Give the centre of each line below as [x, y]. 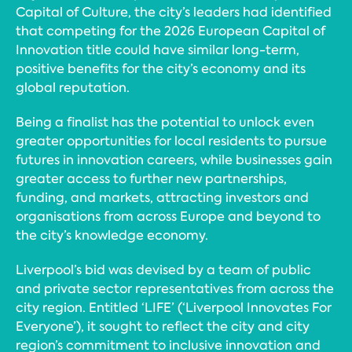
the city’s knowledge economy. [112, 235]
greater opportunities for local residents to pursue [171, 141]
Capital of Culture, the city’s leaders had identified [174, 12]
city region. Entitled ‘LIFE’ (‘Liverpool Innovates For [174, 307]
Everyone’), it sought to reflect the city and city [163, 326]
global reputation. [73, 87]
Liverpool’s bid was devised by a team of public [163, 269]
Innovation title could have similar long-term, [158, 49]
